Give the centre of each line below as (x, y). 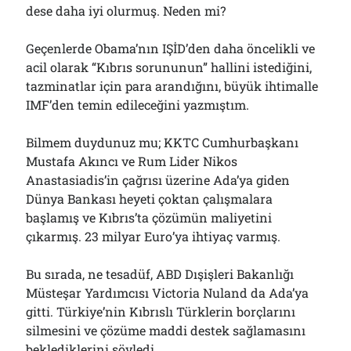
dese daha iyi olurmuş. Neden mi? (126, 11)
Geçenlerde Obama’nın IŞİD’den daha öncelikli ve (171, 48)
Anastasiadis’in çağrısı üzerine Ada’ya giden (158, 180)
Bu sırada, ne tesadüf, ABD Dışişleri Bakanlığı (160, 274)
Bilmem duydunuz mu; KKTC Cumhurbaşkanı (163, 142)
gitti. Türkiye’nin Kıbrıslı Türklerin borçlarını (161, 311)
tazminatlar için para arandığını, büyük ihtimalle (172, 86)
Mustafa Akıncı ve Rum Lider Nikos (132, 161)
